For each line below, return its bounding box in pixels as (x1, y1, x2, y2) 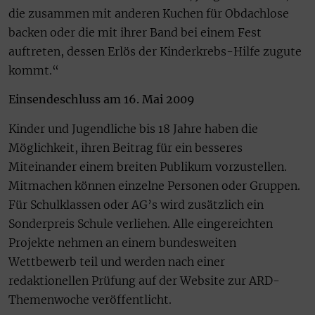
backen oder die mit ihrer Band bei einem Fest (8, 25, 262, 39)
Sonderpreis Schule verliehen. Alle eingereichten (8, 216, 273, 231)
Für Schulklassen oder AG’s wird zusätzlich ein (8, 197, 264, 212)
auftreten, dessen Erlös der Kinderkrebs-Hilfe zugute (8, 44, 302, 58)
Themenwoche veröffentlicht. (8, 292, 172, 307)
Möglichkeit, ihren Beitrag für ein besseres (8, 140, 243, 155)
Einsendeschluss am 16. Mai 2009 (8, 92, 195, 107)
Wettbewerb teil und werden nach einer (8, 254, 225, 269)
